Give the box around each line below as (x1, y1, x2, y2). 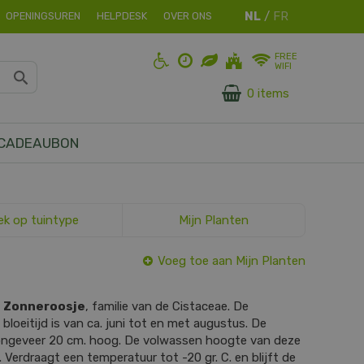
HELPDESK (97, 10, 147, 22)
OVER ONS (163, 10, 212, 22)
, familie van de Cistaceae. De (85, 299, 249, 314)
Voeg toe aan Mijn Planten (158, 253, 305, 268)
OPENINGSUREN (6, 10, 80, 22)
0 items (247, 86, 289, 102)
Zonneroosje (3, 299, 85, 314)
